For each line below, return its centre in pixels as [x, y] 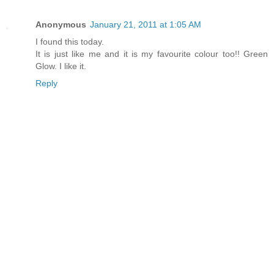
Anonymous [61, 24]
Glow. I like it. [61, 66]
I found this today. [70, 41]
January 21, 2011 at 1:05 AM [146, 24]
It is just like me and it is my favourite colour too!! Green [152, 54]
